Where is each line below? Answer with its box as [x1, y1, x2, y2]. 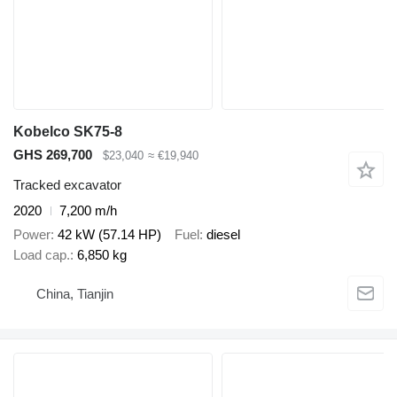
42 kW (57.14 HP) [58, 226, 161, 242]
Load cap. [13, 246, 70, 262]
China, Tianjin [36, 286, 113, 302]
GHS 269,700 [13, 146, 92, 162]
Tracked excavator [13, 177, 121, 193]
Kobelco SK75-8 [13, 123, 122, 139]
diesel [206, 226, 240, 242]
